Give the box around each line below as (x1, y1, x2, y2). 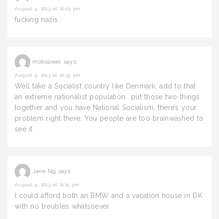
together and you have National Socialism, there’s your (15, 104, 197, 111)
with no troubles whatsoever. (15, 202, 110, 210)
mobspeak (32, 58, 62, 66)
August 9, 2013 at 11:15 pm (15, 182, 80, 187)
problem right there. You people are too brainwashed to (15, 114, 204, 122)
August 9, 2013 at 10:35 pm (15, 72, 81, 78)
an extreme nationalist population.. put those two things (15, 93, 200, 101)
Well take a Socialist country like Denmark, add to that (15, 82, 196, 90)
